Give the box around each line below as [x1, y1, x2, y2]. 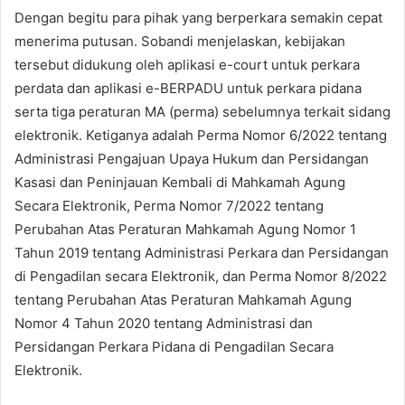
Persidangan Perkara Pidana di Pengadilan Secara [14, 338, 334, 356]
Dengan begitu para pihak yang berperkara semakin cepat [14, 9, 382, 27]
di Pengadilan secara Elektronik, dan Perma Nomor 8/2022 [14, 268, 387, 286]
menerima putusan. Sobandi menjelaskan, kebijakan [14, 33, 345, 51]
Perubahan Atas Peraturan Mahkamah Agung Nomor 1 [14, 221, 356, 239]
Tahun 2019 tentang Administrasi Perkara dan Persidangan [14, 244, 389, 262]
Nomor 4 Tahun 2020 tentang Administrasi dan [14, 315, 313, 333]
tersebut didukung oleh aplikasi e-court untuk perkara [14, 56, 360, 74]
